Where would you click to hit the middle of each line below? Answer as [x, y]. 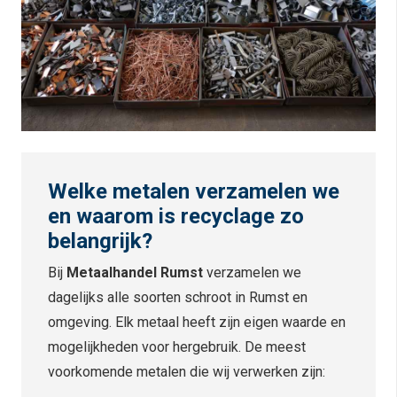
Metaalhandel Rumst [136, 272]
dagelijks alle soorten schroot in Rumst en [178, 297]
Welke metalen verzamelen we [194, 192]
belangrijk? [100, 241]
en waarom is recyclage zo [176, 217]
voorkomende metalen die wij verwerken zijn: [187, 371]
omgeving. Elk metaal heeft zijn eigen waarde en [197, 322]
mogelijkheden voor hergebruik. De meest [177, 346]
